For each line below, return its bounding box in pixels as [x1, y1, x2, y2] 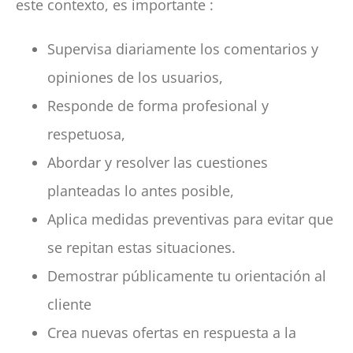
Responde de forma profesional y [47, 95, 269, 115]
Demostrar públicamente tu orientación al [47, 266, 327, 285]
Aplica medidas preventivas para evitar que [47, 209, 334, 229]
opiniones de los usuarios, [47, 67, 224, 87]
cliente [47, 294, 92, 314]
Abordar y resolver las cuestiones [47, 152, 269, 172]
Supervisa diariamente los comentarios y [47, 39, 319, 58]
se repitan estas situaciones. [47, 237, 236, 257]
